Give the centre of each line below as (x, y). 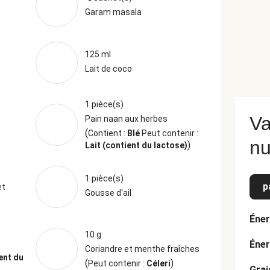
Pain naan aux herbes (126, 119)
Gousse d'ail (108, 193)
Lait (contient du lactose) (136, 145)
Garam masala (113, 12)
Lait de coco (108, 69)
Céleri (158, 263)
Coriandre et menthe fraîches (142, 249)
